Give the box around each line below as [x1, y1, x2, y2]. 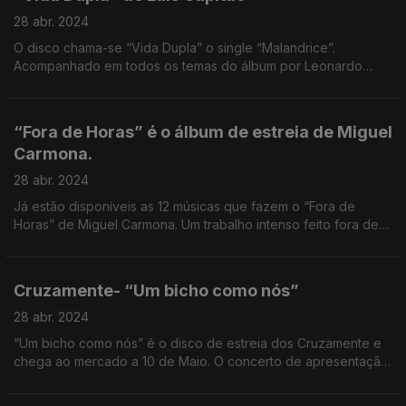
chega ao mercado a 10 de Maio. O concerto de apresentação [14, 353, 214, 369]
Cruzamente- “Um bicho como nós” [14, 281, 299, 300]
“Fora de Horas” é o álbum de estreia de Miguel [14, 122, 392, 141]
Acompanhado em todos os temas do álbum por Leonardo [14, 58, 362, 73]
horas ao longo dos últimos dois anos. [14, 235, 239, 250]
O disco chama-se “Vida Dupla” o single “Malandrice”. [14, 40, 335, 55]
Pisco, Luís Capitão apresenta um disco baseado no [14, 76, 324, 92]
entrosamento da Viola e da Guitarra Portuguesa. [14, 94, 304, 110]
